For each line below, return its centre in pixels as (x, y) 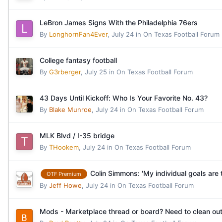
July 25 (96, 72)
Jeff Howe (65, 186)
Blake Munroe (70, 110)
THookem (64, 147)
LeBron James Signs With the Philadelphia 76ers (119, 23)
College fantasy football (78, 60)
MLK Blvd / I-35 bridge (77, 136)
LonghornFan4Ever (78, 34)
